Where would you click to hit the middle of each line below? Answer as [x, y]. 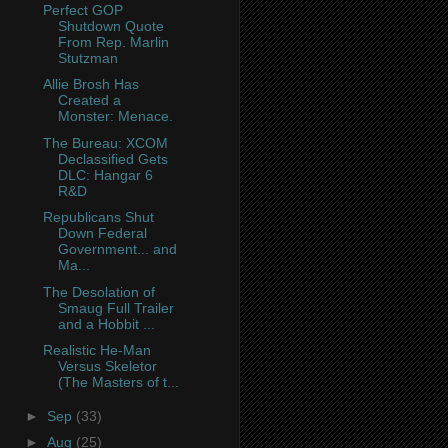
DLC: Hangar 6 [105, 174]
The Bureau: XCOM [105, 142]
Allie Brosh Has [90, 84]
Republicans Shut [98, 217]
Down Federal [102, 233]
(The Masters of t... [118, 382]
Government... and [117, 249]
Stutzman [87, 57]
